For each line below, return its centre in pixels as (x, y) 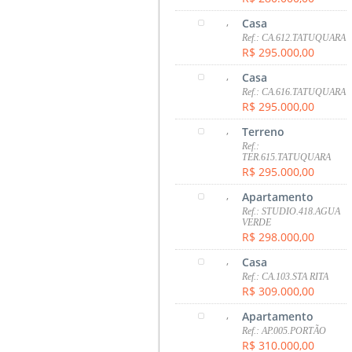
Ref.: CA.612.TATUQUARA (294, 37)
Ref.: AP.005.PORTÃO (284, 330)
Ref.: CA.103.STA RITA (286, 276)
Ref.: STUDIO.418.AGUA (291, 211)
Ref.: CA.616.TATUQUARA (294, 92)
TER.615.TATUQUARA (287, 157)
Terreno (264, 131)
